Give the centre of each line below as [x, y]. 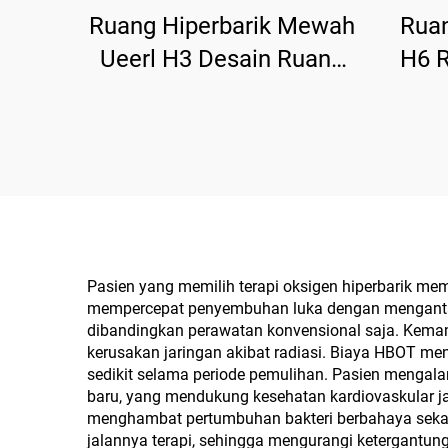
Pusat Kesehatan [222, 125]
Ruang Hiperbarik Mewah [222, 26]
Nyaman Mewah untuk [222, 92]
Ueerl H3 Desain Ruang [222, 59]
